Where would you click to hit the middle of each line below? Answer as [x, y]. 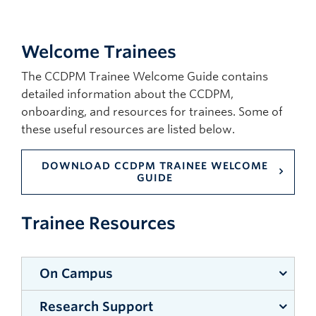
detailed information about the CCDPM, [127, 95]
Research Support [96, 307]
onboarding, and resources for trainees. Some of [152, 112]
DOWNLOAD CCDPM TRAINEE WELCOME [154, 166]
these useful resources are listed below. [128, 130]
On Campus [76, 274]
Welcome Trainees [99, 52]
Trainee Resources [98, 224]
